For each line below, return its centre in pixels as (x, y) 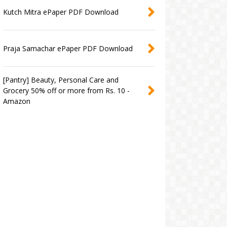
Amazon (16, 101)
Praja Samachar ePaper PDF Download (68, 49)
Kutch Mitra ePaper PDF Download (61, 12)
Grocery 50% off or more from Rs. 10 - (66, 91)
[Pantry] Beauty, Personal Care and (61, 80)
